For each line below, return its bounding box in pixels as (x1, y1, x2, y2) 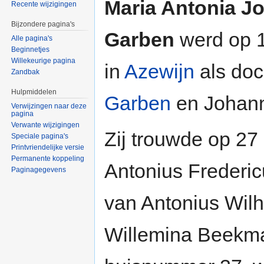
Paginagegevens (11, 165, 67, 174)
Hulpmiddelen (11, 88, 57, 97)
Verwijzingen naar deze (11, 101, 87, 110)
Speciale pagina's (11, 131, 69, 140)
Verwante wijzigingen (11, 120, 80, 129)
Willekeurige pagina (11, 57, 76, 65)
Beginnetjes (11, 45, 50, 54)
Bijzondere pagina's (11, 20, 75, 29)
